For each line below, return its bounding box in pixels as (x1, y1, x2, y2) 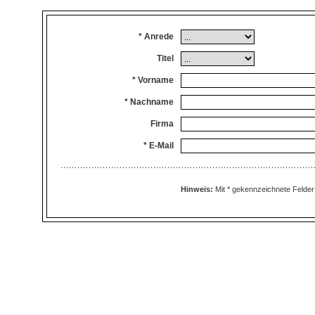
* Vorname (132, 75, 174, 85)
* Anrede (139, 32, 174, 41)
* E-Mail (143, 141, 174, 150)
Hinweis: (181, 185, 213, 193)
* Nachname (124, 97, 174, 107)
